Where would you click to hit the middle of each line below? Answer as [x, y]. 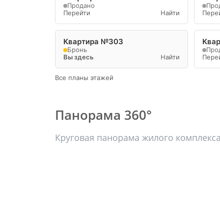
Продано [81, 5]
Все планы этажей [84, 78]
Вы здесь [79, 57]
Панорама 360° [103, 115]
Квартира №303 [93, 41]
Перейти [77, 13]
